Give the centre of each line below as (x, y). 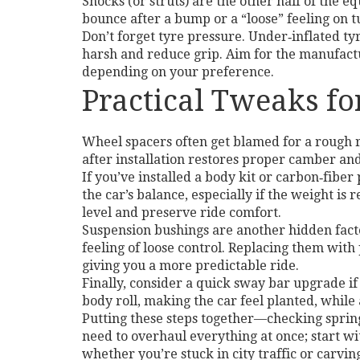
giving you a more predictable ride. (190, 266)
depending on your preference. (178, 72)
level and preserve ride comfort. (182, 213)
